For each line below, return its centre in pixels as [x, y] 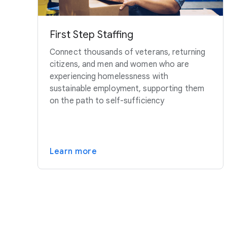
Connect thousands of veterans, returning [128, 52]
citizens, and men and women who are [120, 65]
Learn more [73, 152]
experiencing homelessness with [109, 77]
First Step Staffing [91, 35]
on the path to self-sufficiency [107, 101]
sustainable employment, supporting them [127, 89]
